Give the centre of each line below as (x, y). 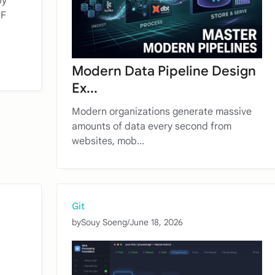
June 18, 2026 (156, 223)
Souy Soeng (104, 223)
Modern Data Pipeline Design (164, 71)
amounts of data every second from (152, 127)
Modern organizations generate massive (162, 112)
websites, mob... (108, 141)
